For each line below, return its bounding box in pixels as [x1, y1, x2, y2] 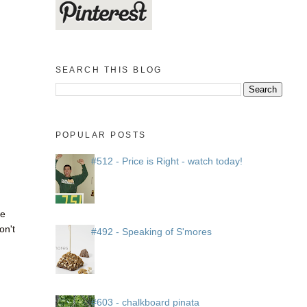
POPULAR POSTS [55, 130, 147, 140]
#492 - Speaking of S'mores [91, 226, 212, 238]
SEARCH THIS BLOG [55, 64, 162, 75]
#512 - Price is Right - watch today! [91, 156, 243, 167]
